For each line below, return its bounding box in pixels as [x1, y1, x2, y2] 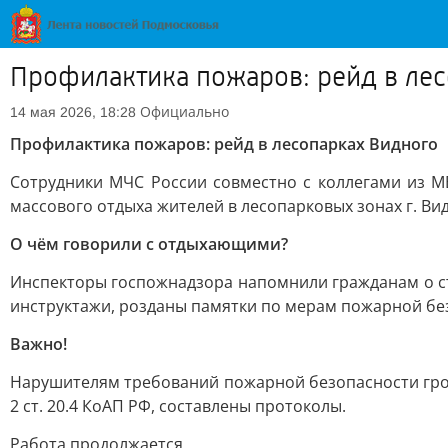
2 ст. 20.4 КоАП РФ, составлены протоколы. [10, 395, 346, 417]
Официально [140, 102, 229, 121]
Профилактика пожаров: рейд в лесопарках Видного [10, 133, 438, 155]
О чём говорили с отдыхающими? [10, 233, 288, 255]
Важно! [10, 333, 67, 355]
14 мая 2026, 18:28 [10, 104, 136, 120]
